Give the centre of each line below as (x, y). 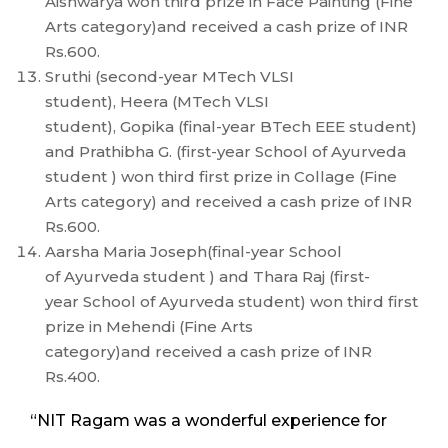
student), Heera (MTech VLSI (157, 102)
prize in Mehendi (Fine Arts (149, 327)
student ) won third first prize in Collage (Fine (221, 177)
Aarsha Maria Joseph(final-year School (193, 252)
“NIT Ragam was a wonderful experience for (208, 421)
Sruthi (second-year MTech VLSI (169, 77)
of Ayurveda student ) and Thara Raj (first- (207, 277)
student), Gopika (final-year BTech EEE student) (231, 127)
